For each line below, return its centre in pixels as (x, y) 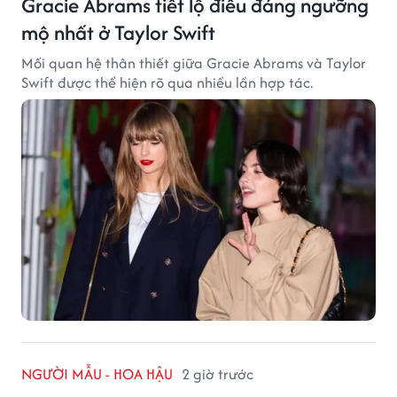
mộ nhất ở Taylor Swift (118, 33)
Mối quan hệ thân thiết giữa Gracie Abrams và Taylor (194, 63)
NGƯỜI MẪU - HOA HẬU (97, 374)
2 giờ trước (218, 374)
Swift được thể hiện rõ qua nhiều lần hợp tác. (167, 83)
